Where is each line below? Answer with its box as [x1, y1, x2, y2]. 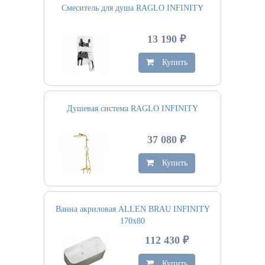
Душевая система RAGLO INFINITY [67, 104, 198, 113]
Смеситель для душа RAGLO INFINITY [62, 4, 203, 12]
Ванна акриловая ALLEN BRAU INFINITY [55, 205, 210, 214]
